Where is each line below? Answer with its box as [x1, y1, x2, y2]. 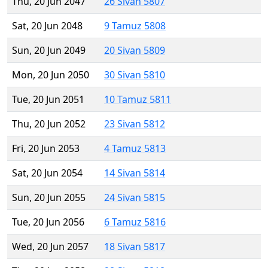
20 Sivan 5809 [104, 44, 165, 57]
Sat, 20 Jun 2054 [12, 166, 83, 180]
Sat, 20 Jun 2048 [12, 19, 83, 33]
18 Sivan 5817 [104, 240, 165, 254]
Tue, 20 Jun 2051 [12, 93, 84, 106]
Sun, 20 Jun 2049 [12, 44, 86, 57]
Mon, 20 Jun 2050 [12, 68, 89, 82]
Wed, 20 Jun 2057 [12, 240, 89, 254]
